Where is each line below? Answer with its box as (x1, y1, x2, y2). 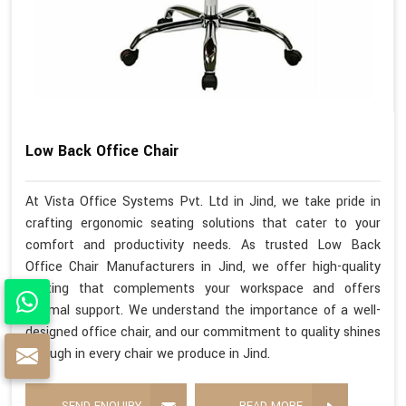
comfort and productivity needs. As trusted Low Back (25, 235, 381, 255)
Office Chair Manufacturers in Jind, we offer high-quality (25, 256, 381, 276)
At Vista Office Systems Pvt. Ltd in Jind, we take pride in (25, 191, 381, 211)
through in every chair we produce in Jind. (25, 343, 270, 363)
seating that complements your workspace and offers (25, 278, 381, 298)
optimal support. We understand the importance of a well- (25, 300, 381, 320)
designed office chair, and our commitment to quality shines (25, 322, 381, 342)
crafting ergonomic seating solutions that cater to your (25, 213, 381, 233)
